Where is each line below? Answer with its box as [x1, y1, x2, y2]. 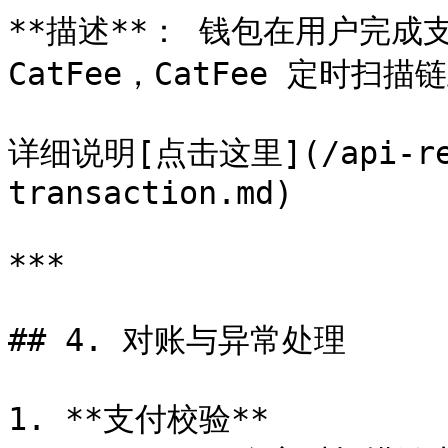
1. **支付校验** [8, 401, 269, 437]
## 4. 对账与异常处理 [8, 322, 346, 358]
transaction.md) [8, 175, 293, 211]
